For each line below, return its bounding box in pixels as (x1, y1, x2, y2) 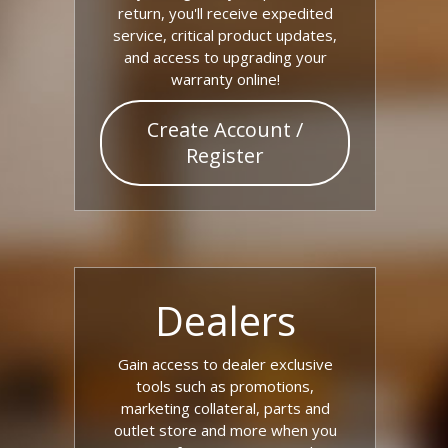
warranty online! (170, 69, 280, 89)
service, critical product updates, (113, 25, 337, 45)
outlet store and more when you (113, 420, 337, 440)
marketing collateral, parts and (120, 398, 330, 418)
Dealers (154, 293, 296, 348)
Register (186, 142, 264, 169)
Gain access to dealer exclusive (117, 354, 333, 374)
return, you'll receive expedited (117, 3, 333, 23)
